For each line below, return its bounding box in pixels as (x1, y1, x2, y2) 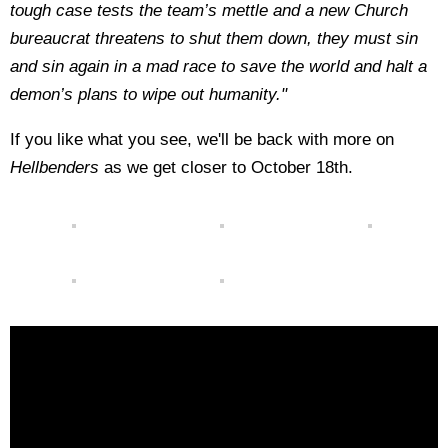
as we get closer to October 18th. (99, 158, 353, 177)
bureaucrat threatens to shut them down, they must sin (10, 29, 418, 48)
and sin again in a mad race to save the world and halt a (10, 57, 427, 76)
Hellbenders (10, 158, 99, 177)
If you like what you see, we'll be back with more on (10, 130, 394, 149)
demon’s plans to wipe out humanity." (10, 85, 287, 104)
